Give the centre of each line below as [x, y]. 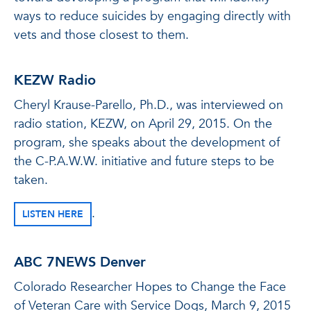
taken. [31, 180]
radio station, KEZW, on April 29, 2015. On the [143, 124]
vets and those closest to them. [101, 35]
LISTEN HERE [53, 214]
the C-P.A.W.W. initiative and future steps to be [144, 161]
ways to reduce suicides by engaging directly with [152, 16]
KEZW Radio [55, 80]
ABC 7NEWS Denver [80, 262]
